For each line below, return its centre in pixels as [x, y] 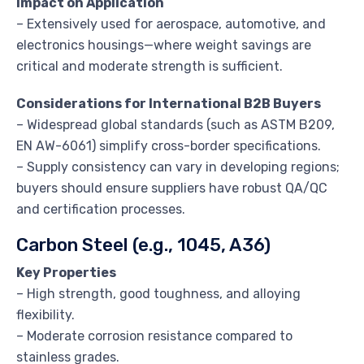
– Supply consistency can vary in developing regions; [178, 167]
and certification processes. [101, 209]
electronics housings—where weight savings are [164, 45]
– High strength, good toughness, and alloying [158, 293]
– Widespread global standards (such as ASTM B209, [175, 124]
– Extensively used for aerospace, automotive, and [171, 24]
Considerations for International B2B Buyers [169, 103]
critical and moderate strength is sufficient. [149, 66]
